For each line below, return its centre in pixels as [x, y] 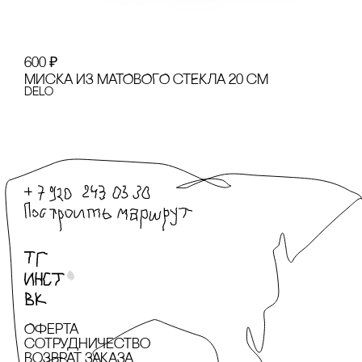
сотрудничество [87, 344]
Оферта [51, 330]
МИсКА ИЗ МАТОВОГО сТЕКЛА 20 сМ [146, 80]
